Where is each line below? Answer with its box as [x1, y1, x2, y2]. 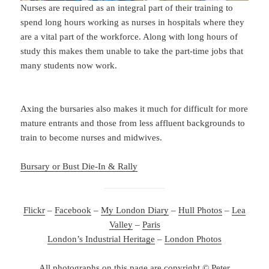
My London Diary [101, 205, 169, 216]
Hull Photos [178, 205, 222, 216]
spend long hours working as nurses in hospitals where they [20, 17, 245, 28]
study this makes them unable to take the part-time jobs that [20, 46, 244, 56]
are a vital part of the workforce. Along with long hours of [20, 32, 238, 42]
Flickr [23, 205, 45, 216]
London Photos [165, 234, 222, 244]
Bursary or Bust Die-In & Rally [20, 162, 138, 172]
